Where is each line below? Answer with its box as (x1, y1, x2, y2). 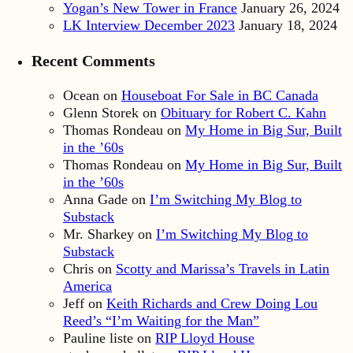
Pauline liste (63, 330, 133, 347)
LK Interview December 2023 (63, 17, 235, 34)
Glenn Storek (63, 105, 139, 121)
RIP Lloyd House (155, 330, 255, 347)
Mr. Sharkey (63, 226, 134, 243)
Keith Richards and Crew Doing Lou (106, 295, 318, 312)
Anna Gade (63, 191, 128, 208)
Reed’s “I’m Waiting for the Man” (63, 313, 259, 329)
